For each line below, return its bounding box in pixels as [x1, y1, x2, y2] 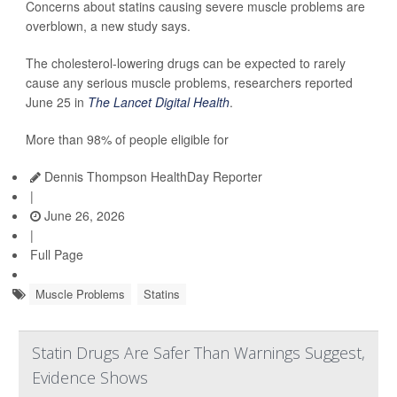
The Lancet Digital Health [88, 93, 230, 112]
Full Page [30, 245, 83, 264]
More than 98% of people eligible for [26, 130, 229, 149]
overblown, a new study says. [26, 17, 191, 35]
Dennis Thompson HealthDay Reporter [41, 167, 262, 186]
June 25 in [26, 93, 88, 112]
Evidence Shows [32, 367, 148, 389]
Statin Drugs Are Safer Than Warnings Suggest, [32, 342, 365, 364]
